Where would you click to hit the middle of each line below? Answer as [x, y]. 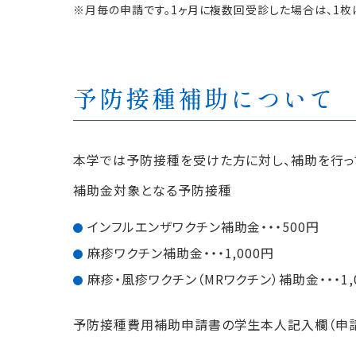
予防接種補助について [204, 98]
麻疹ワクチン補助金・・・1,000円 [181, 253]
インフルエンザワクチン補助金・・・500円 [204, 226]
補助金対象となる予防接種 [153, 190]
